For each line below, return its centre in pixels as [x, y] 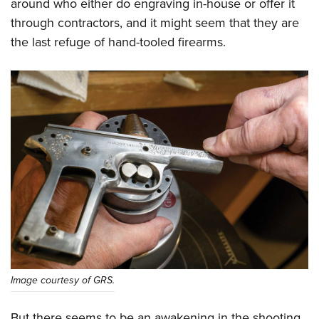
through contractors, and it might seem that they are [155, 23]
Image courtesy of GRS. [63, 280]
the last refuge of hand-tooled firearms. [118, 42]
